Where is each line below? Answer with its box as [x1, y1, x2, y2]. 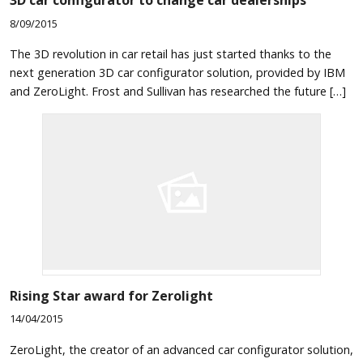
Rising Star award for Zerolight [10, 286, 213, 305]
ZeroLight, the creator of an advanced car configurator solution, [10, 341, 353, 357]
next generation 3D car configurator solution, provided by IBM [10, 65, 345, 81]
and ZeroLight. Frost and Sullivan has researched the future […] [10, 83, 346, 100]
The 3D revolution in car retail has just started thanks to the [10, 46, 331, 62]
